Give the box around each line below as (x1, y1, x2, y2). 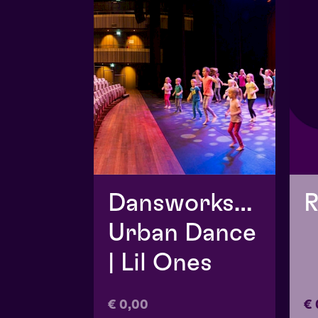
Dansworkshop (108, 191, 278, 216)
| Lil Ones (108, 251, 212, 275)
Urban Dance (108, 221, 256, 246)
